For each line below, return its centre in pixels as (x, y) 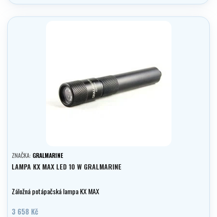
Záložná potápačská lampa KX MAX (55, 191)
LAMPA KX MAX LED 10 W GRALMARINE (67, 167)
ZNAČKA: (22, 155)
